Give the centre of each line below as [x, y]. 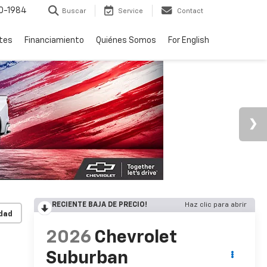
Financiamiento [54, 41]
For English [189, 41]
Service [131, 11]
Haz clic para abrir [216, 205]
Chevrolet [135, 238]
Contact [190, 11]
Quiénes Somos [126, 41]
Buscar [74, 11]
